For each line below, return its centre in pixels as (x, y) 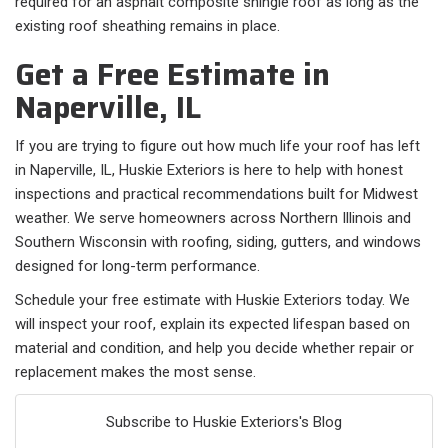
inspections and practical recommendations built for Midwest (216, 194)
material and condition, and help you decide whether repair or (214, 348)
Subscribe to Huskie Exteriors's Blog (224, 422)
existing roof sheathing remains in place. (147, 26)
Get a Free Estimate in (172, 75)
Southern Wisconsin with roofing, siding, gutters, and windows (218, 242)
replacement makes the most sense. (135, 372)
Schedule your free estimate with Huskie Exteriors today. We (212, 300)
